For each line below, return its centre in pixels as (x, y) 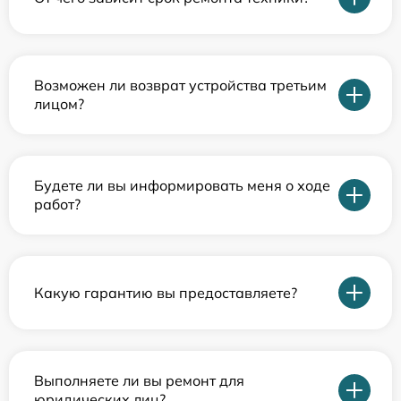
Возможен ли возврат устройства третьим (180, 85)
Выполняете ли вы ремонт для (139, 380)
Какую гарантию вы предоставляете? (166, 292)
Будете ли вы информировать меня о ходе (182, 185)
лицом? (59, 104)
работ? (57, 204)
